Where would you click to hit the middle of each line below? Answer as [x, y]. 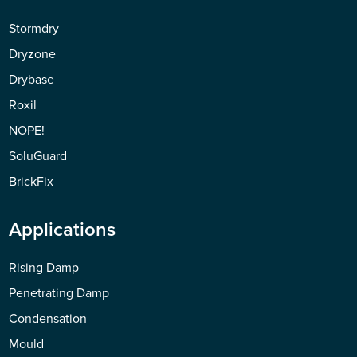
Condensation [48, 318]
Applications [63, 229]
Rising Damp [44, 267]
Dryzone [33, 53]
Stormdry [34, 28]
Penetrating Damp [59, 292]
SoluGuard [38, 155]
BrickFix [31, 181]
